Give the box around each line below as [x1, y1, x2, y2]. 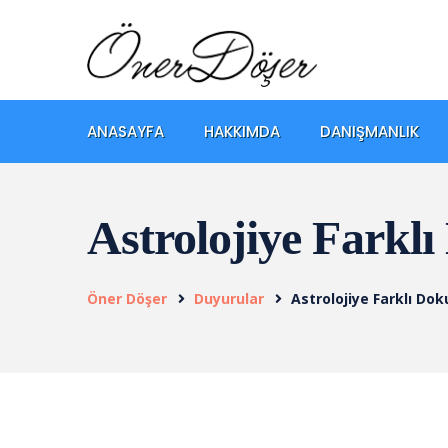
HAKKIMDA [204, 120, 280, 142]
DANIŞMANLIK [320, 120, 419, 142]
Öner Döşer [87, 288, 167, 308]
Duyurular [194, 288, 264, 308]
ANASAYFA [87, 120, 164, 142]
